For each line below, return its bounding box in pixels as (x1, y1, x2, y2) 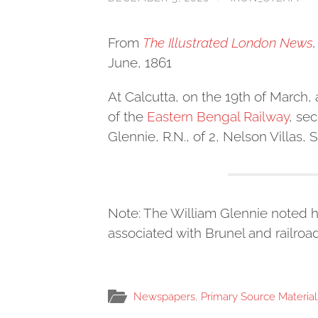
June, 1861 (108, 54, 172, 70)
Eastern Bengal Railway (147, 108, 289, 124)
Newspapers (133, 290, 195, 304)
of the (108, 108, 147, 124)
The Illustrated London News (143, 34, 313, 50)
